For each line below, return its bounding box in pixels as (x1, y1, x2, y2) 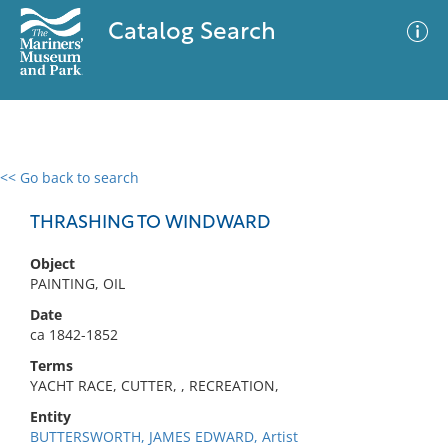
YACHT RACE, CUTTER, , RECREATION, (30, 376, 279, 395)
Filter (386, 189, 420, 204)
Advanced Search (238, 185, 354, 205)
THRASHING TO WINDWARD (30, 214, 271, 233)
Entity (30, 407, 71, 426)
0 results (15, 180, 73, 199)
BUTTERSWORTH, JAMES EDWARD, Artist (30, 427, 298, 446)
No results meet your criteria (124, 291, 317, 310)
